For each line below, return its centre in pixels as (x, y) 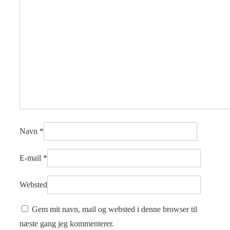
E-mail (30, 158)
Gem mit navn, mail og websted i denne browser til (114, 209)
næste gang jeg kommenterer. (67, 224)
